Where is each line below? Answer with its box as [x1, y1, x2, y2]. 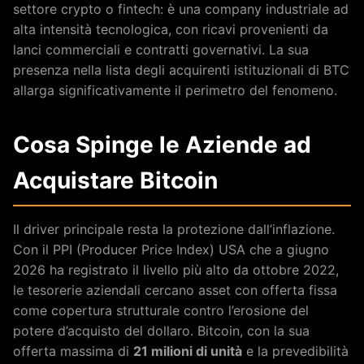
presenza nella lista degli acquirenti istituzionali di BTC [13, 61, 349, 78]
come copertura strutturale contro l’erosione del [13, 301, 309, 318]
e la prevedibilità [242, 342, 349, 359]
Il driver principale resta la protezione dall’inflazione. [13, 220, 335, 237]
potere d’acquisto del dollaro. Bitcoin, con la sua [13, 322, 310, 339]
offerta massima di [13, 342, 133, 359]
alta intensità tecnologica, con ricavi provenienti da [13, 20, 328, 37]
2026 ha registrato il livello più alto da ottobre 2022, [13, 261, 339, 278]
